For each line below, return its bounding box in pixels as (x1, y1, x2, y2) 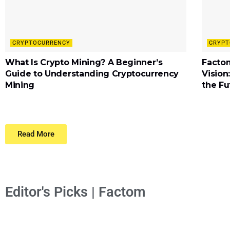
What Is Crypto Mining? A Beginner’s (5, 57, 163, 68)
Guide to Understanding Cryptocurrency (5, 69, 179, 79)
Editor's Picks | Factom (5, 184, 145, 201)
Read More (17, 129, 54, 139)
